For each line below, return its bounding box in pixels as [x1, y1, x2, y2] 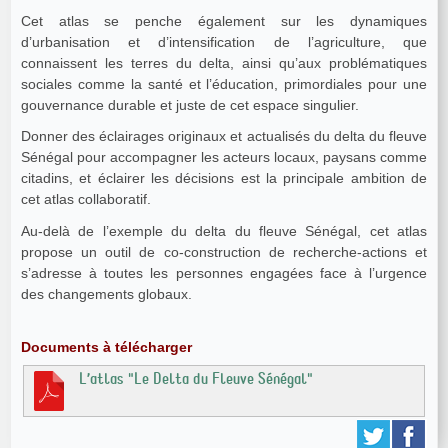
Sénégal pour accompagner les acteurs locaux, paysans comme [21, 149, 427, 166]
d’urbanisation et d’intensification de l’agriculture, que [21, 33, 427, 50]
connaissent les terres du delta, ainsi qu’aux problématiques [21, 54, 427, 71]
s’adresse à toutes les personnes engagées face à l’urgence [21, 265, 427, 282]
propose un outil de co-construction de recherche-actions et [21, 244, 427, 261]
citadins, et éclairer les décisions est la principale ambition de [21, 170, 427, 187]
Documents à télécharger [21, 339, 192, 356]
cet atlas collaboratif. [21, 191, 151, 208]
